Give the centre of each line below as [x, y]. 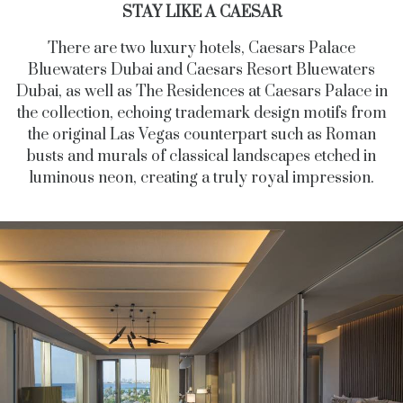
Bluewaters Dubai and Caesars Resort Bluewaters [201, 71]
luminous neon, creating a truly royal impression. [201, 179]
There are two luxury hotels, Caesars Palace [201, 49]
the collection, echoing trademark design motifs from [201, 114]
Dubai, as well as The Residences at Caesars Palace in [201, 92]
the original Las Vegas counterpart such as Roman [201, 135]
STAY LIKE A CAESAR [201, 13]
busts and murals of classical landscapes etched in [201, 157]
